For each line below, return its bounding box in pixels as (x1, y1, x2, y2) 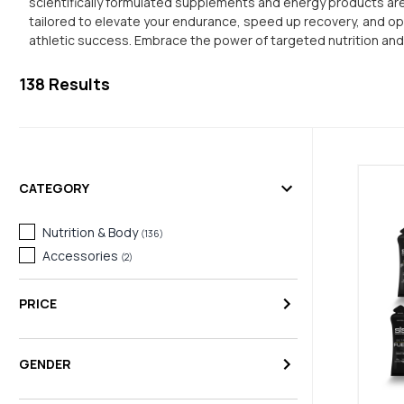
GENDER (19, 354, 71, 372)
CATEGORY (19, 179, 89, 197)
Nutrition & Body (42, 224, 138, 242)
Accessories (42, 247, 118, 265)
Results (45, 72, 110, 95)
